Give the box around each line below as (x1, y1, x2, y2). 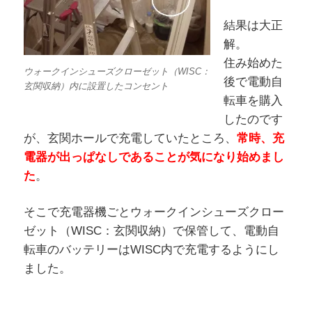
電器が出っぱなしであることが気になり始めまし (23, 150, 284, 164)
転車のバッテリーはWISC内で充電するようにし (23, 243, 279, 257)
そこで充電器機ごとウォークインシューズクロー (23, 205, 284, 219)
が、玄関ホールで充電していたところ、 (23, 131, 237, 145)
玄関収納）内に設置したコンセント (23, 81, 169, 92)
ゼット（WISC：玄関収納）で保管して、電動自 (23, 224, 279, 238)
